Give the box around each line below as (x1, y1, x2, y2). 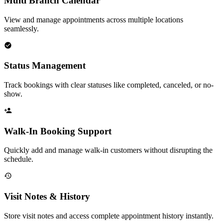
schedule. (4, 155, 33, 164)
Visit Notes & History (4, 191, 90, 202)
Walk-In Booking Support (4, 125, 111, 136)
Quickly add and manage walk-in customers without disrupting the (4, 146, 213, 155)
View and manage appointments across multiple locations (4, 15, 183, 24)
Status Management (4, 60, 86, 71)
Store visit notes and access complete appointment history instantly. (4, 211, 214, 220)
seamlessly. (4, 24, 39, 33)
